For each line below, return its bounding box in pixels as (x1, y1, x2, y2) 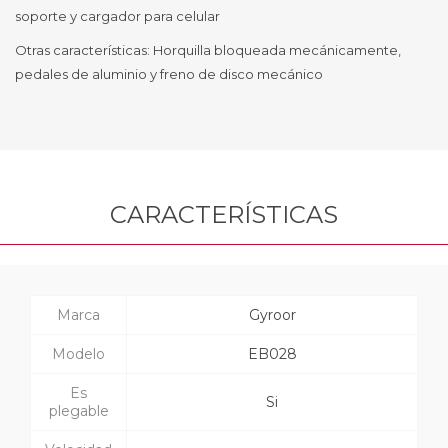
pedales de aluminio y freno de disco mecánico (15, 65, 323, 82)
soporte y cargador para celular (15, 7, 220, 24)
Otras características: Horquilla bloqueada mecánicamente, (15, 41, 401, 58)
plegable (48, 401, 109, 420)
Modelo (52, 344, 105, 363)
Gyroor (248, 305, 296, 324)
